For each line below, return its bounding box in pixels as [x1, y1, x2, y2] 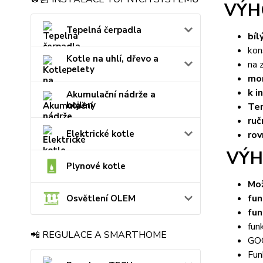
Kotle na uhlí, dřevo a [66, 53, 159, 65]
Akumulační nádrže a [66, 89, 156, 101]
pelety [66, 63, 95, 76]
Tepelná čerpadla [66, 24, 141, 36]
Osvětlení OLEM [66, 193, 136, 205]
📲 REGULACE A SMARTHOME [31, 228, 167, 242]
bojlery [66, 99, 96, 112]
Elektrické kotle [66, 128, 134, 140]
